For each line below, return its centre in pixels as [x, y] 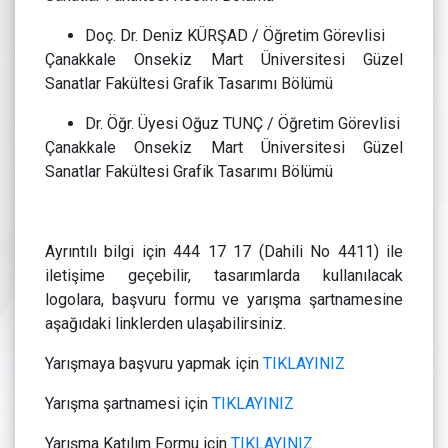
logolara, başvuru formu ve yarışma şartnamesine [224, 300]
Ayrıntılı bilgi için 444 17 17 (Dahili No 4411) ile [224, 252]
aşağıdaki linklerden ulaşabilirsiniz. [165, 324]
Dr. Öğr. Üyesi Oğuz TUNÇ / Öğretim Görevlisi [242, 124]
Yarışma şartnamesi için [128, 404]
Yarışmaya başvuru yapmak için [154, 364]
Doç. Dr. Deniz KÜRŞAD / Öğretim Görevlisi [235, 36]
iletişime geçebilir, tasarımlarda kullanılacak [224, 276]
